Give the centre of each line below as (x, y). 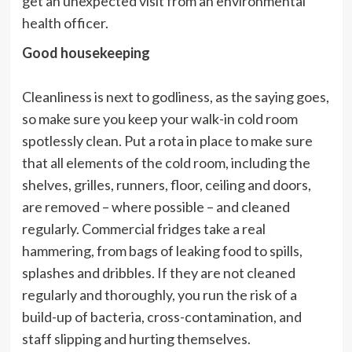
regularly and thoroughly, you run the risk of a (159, 295)
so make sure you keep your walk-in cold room (159, 119)
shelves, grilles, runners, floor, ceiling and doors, (166, 185)
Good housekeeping (86, 53)
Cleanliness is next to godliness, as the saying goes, (175, 97)
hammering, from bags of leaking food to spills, (162, 251)
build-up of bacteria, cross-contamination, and (161, 317)
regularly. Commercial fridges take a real (143, 229)
